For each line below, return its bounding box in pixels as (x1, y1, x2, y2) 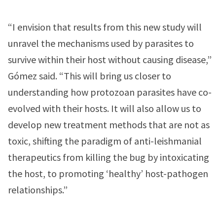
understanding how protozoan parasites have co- (8, 86, 212, 98)
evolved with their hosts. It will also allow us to (8, 102, 201, 114)
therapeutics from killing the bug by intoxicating (8, 151, 209, 163)
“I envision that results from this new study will (8, 21, 202, 33)
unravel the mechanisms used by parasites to (8, 37, 194, 49)
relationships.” (8, 184, 68, 196)
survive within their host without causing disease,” (8, 53, 212, 66)
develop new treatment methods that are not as (8, 118, 210, 131)
